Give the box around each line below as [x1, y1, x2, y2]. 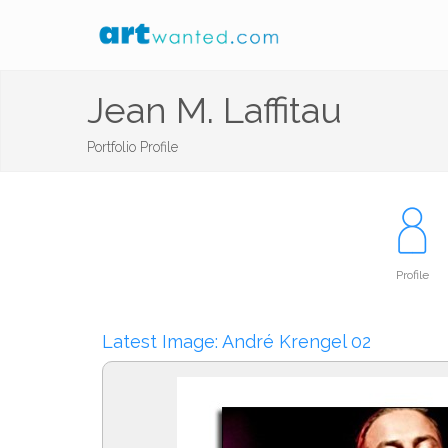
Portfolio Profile [87, 139, 178, 155]
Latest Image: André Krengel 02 [102, 331, 371, 352]
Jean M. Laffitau [87, 89, 342, 131]
